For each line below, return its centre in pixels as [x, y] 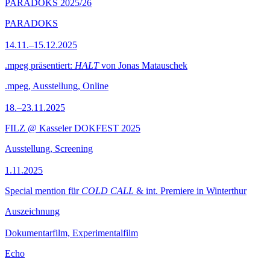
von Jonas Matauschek [143, 65]
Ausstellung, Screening [49, 149]
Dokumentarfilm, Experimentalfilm [71, 233]
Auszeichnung [32, 211]
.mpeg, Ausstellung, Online [57, 86]
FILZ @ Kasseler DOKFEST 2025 [73, 128]
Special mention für [43, 191]
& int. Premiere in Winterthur [190, 191]
